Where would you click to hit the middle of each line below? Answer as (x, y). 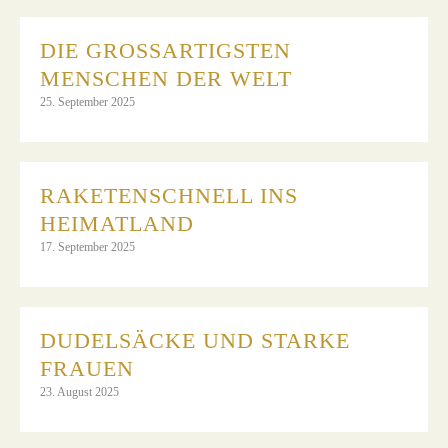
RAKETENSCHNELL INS (169, 195)
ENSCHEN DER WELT (159, 78)
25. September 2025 (87, 101)
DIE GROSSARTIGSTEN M (165, 50)
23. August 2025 (79, 391)
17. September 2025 (87, 246)
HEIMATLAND (117, 223)
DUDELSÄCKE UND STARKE (195, 340)
